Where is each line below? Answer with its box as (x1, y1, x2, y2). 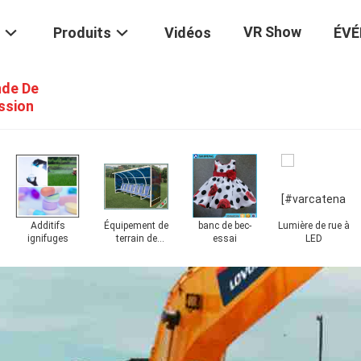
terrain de (115, 233, 157, 244)
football (119, 246, 153, 257)
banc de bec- (198, 220, 251, 231)
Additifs (30, 220, 65, 231)
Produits (53, 24, 111, 42)
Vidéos (164, 24, 211, 42)
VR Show (243, 23, 301, 40)
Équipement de (104, 220, 168, 231)
